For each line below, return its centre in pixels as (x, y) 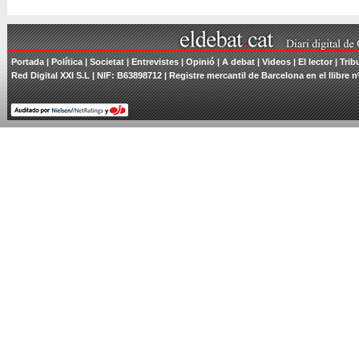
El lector (315, 62)
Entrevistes (155, 62)
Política (67, 62)
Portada (28, 62)
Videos (276, 62)
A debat (238, 62)
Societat (107, 62)
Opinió (200, 62)
